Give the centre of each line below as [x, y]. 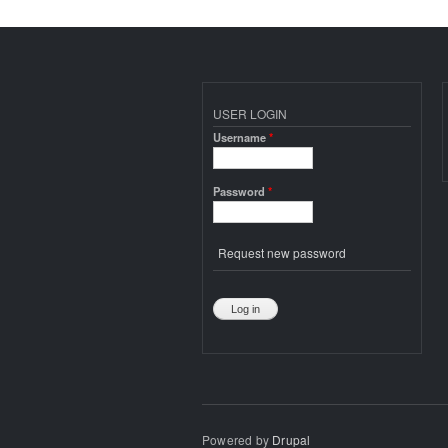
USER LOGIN [250, 113]
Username [241, 136]
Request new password [282, 253]
